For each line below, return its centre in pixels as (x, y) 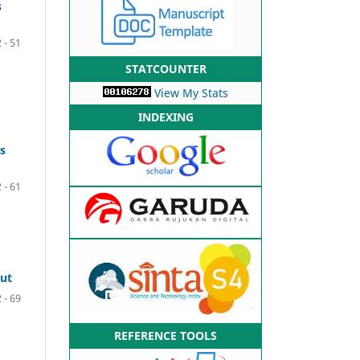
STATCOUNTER (166, 68)
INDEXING (166, 117)
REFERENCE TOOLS (166, 335)
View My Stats (191, 92)
